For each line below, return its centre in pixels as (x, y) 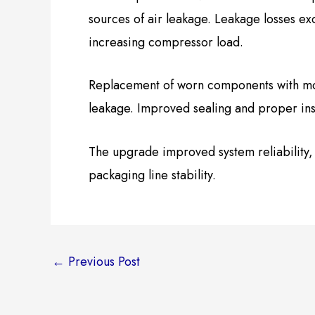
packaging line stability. (152, 175)
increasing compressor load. (166, 42)
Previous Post (102, 262)
